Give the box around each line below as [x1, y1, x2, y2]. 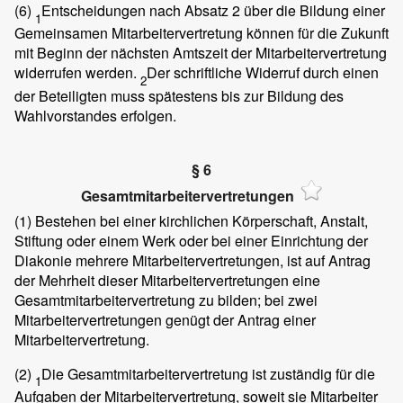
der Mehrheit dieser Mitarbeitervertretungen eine [14, 269, 320, 291]
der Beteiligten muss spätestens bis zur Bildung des [14, 85, 344, 106]
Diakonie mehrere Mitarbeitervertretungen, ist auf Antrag [14, 249, 371, 271]
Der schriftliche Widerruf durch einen [147, 62, 379, 84]
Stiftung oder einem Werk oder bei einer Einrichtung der [14, 229, 368, 251]
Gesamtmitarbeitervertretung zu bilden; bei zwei [14, 289, 318, 310]
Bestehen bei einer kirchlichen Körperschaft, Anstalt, [31, 210, 368, 231]
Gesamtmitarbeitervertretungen [80, 184, 294, 206]
